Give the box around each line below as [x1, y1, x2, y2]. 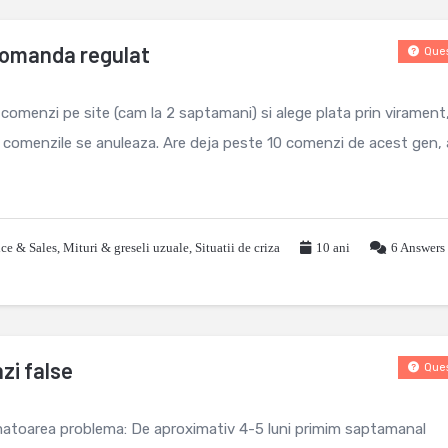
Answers [398, 240, 445, 255]
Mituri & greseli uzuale [63, 240, 189, 255]
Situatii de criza [195, 240, 280, 255]
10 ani [316, 240, 350, 255]
